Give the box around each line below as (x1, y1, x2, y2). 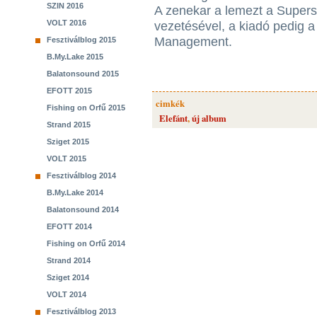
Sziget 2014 (47, 273, 89, 282)
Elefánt (159, 112, 188, 125)
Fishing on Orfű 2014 (47, 239, 125, 248)
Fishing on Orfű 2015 (47, 103, 125, 112)
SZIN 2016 (47, 1, 83, 10)
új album (192, 112, 226, 125)
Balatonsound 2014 (47, 205, 119, 214)
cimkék (156, 97, 185, 110)
